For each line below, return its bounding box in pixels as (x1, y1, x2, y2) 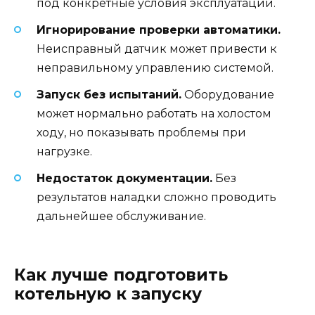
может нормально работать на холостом (37, 107, 271, 121)
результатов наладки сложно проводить (37, 191, 276, 205)
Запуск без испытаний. (37, 88, 181, 102)
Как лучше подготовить (14, 265, 228, 285)
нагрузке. (37, 145, 92, 159)
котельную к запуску (14, 284, 202, 304)
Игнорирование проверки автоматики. (37, 22, 281, 37)
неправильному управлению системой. (37, 60, 274, 75)
